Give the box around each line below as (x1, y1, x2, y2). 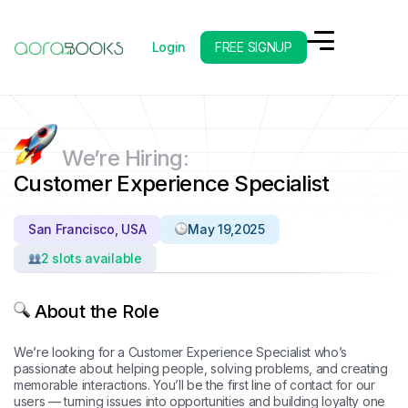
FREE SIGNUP (215, 39, 292, 55)
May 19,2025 (188, 221, 265, 237)
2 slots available (41, 250, 142, 266)
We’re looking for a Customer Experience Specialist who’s (14, 344, 348, 360)
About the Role (30, 301, 159, 322)
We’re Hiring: (62, 145, 189, 171)
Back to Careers (36, 69, 130, 85)
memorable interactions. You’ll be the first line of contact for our (14, 377, 375, 393)
